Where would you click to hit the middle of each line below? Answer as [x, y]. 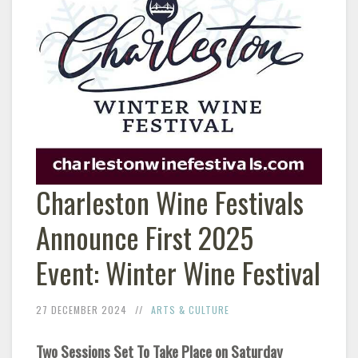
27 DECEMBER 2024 [82, 309]
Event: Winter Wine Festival [178, 272]
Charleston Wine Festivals [170, 201]
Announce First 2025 [145, 237]
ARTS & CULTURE [190, 309]
